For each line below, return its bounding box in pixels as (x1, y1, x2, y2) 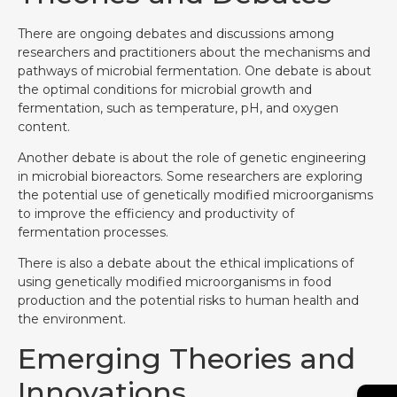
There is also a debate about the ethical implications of (18, 255, 354, 272)
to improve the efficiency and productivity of (18, 205, 294, 222)
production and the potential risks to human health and (18, 292, 359, 309)
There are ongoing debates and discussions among (18, 25, 334, 42)
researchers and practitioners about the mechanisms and (18, 43, 370, 60)
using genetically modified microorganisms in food (18, 274, 331, 291)
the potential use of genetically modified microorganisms (18, 186, 373, 203)
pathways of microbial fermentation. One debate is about (18, 62, 371, 79)
